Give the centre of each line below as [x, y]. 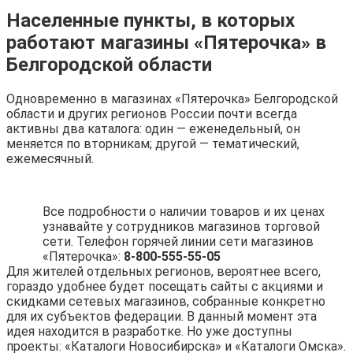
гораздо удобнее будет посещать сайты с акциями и [165, 287]
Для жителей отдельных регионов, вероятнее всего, [163, 272]
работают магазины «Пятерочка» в [166, 43]
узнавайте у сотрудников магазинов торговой [181, 227]
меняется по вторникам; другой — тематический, [153, 144]
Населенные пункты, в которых [150, 21]
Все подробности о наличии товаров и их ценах [184, 212]
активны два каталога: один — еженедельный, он [153, 129]
